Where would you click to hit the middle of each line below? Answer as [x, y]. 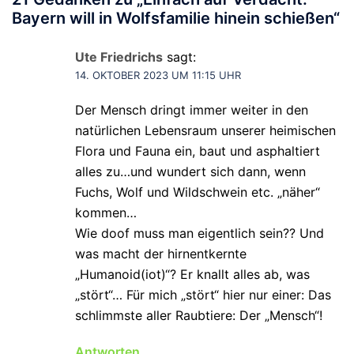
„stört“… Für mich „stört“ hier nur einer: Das [203, 295]
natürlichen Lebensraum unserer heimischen [205, 131]
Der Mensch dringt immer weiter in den [192, 110]
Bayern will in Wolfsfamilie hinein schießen [173, 19]
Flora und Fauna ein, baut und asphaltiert [198, 151]
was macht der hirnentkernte [161, 254]
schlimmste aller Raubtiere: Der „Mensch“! [199, 316]
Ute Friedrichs [119, 57]
